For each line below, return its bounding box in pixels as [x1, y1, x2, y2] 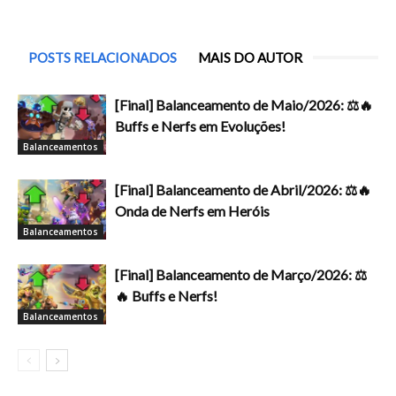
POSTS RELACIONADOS [28, 49, 177, 65]
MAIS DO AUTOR [198, 49, 302, 65]
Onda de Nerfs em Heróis [115, 202, 270, 219]
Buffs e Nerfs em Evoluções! [115, 117, 286, 134]
